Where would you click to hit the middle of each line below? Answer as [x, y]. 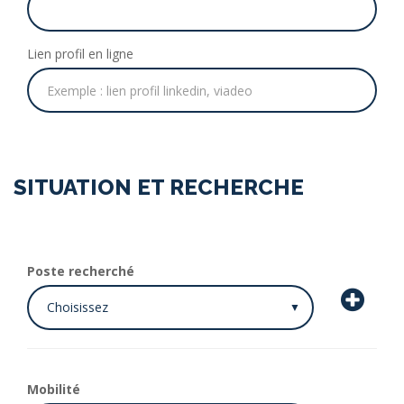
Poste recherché [81, 271]
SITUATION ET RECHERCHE [159, 187]
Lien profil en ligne [80, 54]
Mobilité [54, 389]
